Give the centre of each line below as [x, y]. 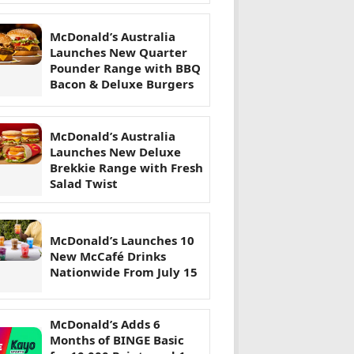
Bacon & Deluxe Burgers [122, 84]
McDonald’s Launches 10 [122, 241]
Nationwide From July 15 [124, 272]
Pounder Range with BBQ [125, 68]
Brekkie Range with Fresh [126, 168]
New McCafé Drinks [108, 256]
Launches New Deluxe [115, 152]
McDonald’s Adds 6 [105, 324]
